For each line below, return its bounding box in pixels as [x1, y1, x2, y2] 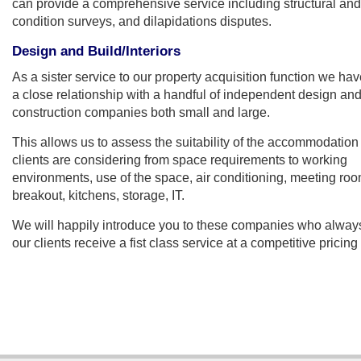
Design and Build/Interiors [12, 42, 180, 59]
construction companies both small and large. [12, 104, 270, 119]
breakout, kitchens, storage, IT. [12, 187, 185, 202]
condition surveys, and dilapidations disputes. [12, 13, 272, 28]
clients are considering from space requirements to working [12, 151, 347, 167]
